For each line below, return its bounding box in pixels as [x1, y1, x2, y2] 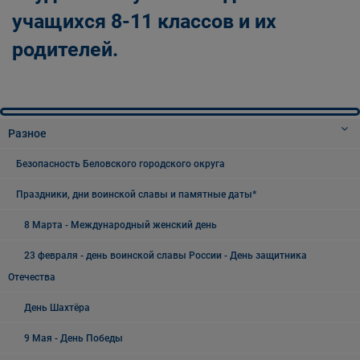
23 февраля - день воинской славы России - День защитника [24, 250, 307, 261]
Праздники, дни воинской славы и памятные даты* [16, 189, 256, 200]
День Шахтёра [24, 302, 90, 313]
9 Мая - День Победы [24, 333, 123, 344]
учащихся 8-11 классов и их [12, 10, 276, 33]
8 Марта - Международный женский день [24, 219, 217, 231]
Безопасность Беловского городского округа [16, 158, 225, 170]
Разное [8, 127, 47, 140]
